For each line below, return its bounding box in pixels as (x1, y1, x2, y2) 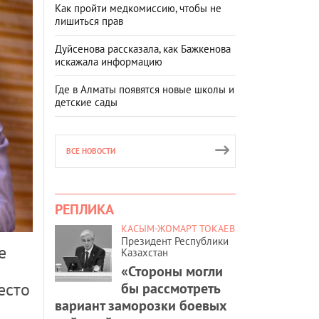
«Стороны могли (121, 261, 223, 281)
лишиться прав (55, 14, 123, 28)
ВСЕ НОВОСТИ (66, 145, 115, 156)
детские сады (55, 95, 117, 109)
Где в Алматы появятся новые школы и (55, 82, 234, 96)
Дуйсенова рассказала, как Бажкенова (55, 41, 231, 56)
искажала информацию (55, 54, 162, 68)
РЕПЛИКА (55, 199, 114, 219)
